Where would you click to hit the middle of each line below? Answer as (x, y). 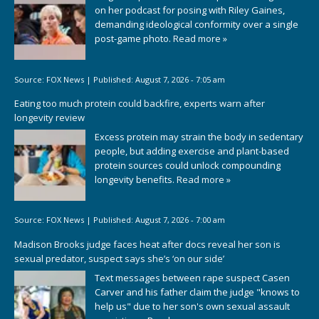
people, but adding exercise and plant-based (192, 151)
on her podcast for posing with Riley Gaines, (190, 10)
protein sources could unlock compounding (188, 165)
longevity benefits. (136, 179)
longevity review (49, 118)
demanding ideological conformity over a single (197, 25)
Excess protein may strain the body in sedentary (199, 136)
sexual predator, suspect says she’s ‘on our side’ (119, 258)
